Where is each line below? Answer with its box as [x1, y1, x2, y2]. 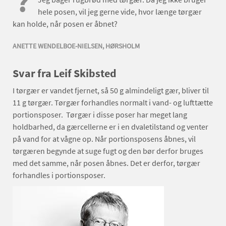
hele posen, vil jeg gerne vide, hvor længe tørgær [38, 7, 202, 17]
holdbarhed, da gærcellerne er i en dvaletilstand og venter [13, 122, 208, 132]
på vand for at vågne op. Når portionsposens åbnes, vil [13, 134, 196, 144]
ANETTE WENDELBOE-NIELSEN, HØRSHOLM [13, 41, 140, 51]
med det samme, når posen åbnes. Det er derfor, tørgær [13, 158, 200, 168]
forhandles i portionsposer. [13, 170, 108, 181]
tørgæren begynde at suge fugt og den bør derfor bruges [13, 146, 203, 156]
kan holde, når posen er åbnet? [13, 19, 118, 29]
